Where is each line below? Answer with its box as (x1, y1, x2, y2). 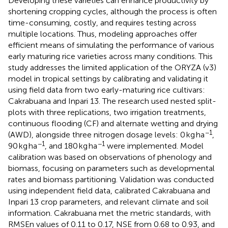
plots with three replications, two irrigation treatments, (8, 107, 206, 117)
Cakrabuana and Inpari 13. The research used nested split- (8, 96, 216, 106)
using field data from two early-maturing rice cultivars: (8, 84, 205, 95)
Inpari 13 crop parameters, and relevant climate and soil (8, 196, 209, 207)
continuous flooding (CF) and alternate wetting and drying (8, 118, 218, 128)
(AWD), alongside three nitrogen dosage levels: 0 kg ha (8, 129, 205, 139)
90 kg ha (8, 140, 37, 151)
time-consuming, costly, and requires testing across (8, 17, 196, 27)
